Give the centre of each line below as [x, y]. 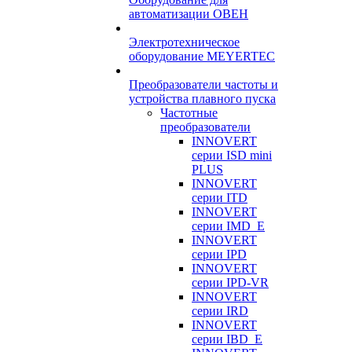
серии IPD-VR [230, 282]
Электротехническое [184, 42]
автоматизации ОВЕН [189, 14]
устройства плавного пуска [202, 99]
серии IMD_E [228, 226]
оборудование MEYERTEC [202, 56]
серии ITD [220, 198]
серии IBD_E [227, 339]
